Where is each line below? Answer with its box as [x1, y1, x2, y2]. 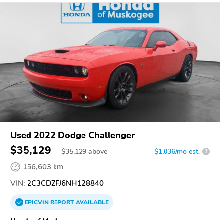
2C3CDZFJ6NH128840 [25, 178, 104, 188]
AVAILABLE [74, 198, 109, 206]
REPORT [50, 198, 74, 206]
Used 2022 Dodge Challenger [10, 129, 135, 141]
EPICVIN [25, 198, 50, 206]
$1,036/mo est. [154, 146, 200, 156]
